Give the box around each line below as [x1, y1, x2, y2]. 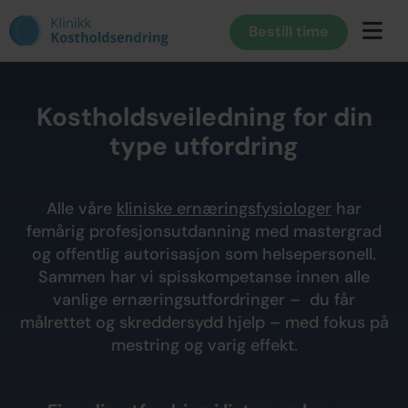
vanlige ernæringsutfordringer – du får [53, 289, 355, 311]
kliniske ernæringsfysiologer [117, 198, 331, 219]
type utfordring [109, 129, 299, 163]
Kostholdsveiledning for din [36, 100, 372, 134]
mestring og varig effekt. [110, 334, 298, 356]
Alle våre [46, 198, 117, 219]
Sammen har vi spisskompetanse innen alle [38, 266, 370, 288]
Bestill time [249, 21, 330, 41]
